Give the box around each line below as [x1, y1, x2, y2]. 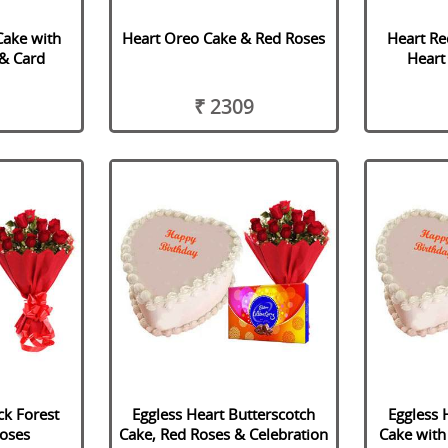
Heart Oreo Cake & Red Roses [122, 28, 326, 49]
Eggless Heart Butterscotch [132, 403, 316, 424]
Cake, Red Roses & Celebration [119, 423, 329, 444]
